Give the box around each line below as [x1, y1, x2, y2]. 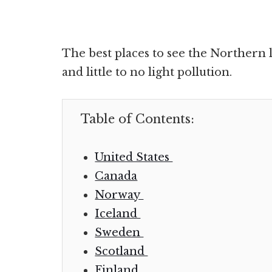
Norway [95, 188, 144, 202]
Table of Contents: [81, 112, 194, 126]
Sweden [95, 226, 144, 239]
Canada [95, 169, 138, 183]
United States [95, 151, 173, 164]
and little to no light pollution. [62, 66, 232, 79]
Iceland [95, 207, 141, 220]
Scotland [95, 245, 148, 258]
